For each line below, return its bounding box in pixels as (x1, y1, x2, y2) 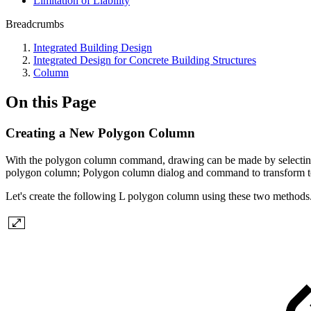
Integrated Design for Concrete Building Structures (33, 54, 256, 66)
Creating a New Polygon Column (6, 125, 195, 140)
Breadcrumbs (6, 18, 64, 30)
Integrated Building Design (33, 42, 152, 53)
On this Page (6, 92, 96, 111)
